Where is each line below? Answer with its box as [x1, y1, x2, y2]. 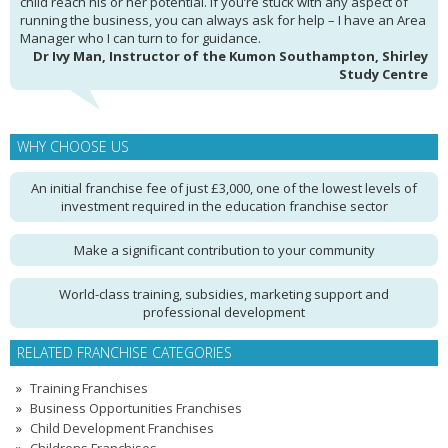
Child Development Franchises [30, 419, 214, 437]
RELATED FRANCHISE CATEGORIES [17, 343, 232, 362]
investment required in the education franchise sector [60, 197, 388, 215]
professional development [143, 303, 305, 321]
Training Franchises [30, 379, 148, 397]
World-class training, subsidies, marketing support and [59, 285, 389, 303]
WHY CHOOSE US [17, 137, 129, 156]
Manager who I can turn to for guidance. [20, 29, 261, 47]
